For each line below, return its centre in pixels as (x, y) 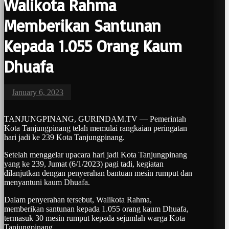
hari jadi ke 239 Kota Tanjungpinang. (64, 137)
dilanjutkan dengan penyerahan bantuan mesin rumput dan (98, 173)
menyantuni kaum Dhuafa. (47, 182)
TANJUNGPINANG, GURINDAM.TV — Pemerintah (95, 119)
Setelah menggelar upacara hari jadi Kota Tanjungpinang (96, 154)
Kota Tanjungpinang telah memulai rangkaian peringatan (96, 128)
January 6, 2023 (38, 92)
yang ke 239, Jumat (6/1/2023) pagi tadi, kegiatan (84, 164)
